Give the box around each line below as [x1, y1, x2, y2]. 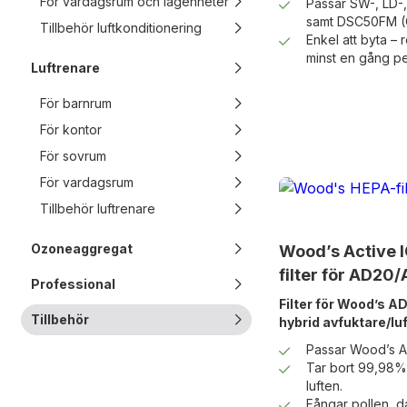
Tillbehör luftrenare [40, 201, 155, 216]
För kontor [40, 122, 102, 137]
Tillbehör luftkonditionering [40, 20, 202, 35]
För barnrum [40, 95, 112, 111]
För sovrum [40, 148, 106, 164]
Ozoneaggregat [31, 241, 133, 256]
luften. [305, 378, 342, 394]
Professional [31, 276, 115, 292]
